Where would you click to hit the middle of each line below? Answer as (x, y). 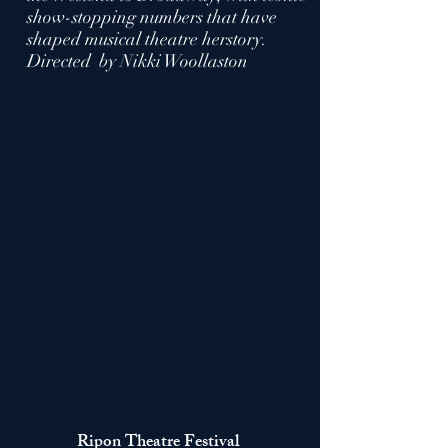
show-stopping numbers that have (152, 16)
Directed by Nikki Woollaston (139, 60)
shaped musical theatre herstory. (149, 38)
